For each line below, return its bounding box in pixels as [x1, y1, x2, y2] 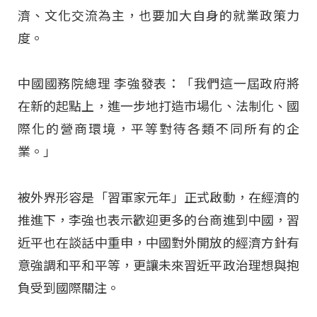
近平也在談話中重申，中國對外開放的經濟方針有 [18, 235, 299, 250]
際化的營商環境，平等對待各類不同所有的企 [18, 122, 299, 137]
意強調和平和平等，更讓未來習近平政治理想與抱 [18, 258, 299, 273]
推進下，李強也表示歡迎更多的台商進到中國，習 [18, 212, 299, 228]
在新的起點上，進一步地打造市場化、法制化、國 [18, 99, 299, 115]
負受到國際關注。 [18, 280, 120, 296]
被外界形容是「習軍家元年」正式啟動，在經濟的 [18, 190, 299, 205]
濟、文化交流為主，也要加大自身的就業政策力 [18, 8, 299, 24]
